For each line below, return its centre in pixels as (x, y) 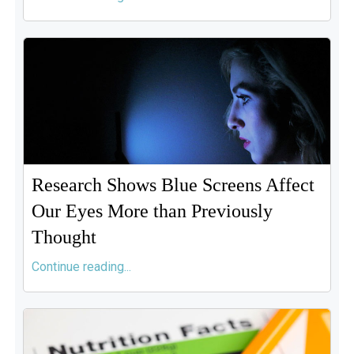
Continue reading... (81, 267)
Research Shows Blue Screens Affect (173, 185)
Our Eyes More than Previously (152, 211)
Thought (64, 237)
